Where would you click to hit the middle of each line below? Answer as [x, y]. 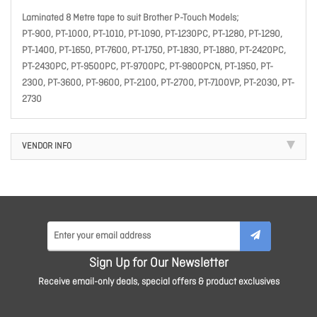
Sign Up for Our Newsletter [158, 264]
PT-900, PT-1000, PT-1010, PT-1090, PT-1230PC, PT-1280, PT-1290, [152, 35]
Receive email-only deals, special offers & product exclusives [158, 282]
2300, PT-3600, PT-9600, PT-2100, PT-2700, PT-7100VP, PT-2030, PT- [158, 83]
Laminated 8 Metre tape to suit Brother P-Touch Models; [131, 18]
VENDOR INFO [47, 147]
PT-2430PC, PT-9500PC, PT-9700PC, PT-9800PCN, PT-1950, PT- [148, 67]
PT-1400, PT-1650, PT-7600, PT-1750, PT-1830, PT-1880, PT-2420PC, [154, 51]
